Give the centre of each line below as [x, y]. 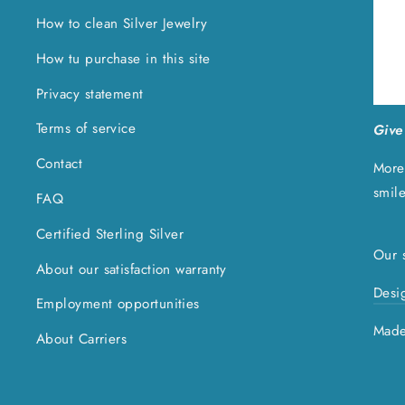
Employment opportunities [118, 304]
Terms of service [86, 129]
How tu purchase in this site [123, 58]
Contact [60, 164]
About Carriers [82, 339]
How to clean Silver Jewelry [122, 23]
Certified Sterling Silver [110, 234]
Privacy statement [90, 94]
